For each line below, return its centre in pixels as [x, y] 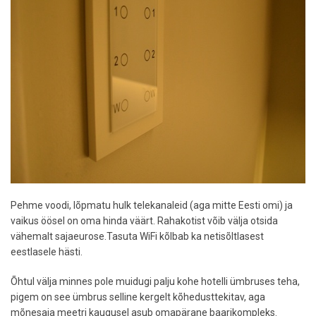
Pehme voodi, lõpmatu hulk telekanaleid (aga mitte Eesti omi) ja [152, 205]
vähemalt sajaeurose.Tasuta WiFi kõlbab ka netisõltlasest [137, 236]
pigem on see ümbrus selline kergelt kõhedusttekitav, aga [138, 297]
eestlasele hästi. [47, 251]
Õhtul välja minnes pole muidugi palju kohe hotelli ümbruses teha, [155, 281]
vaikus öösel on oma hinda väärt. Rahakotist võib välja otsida [144, 220]
